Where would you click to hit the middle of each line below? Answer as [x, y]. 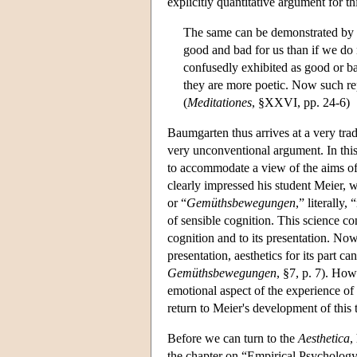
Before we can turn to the [233, 338]
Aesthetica [324, 338]
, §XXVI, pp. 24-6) [301, 102]
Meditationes [220, 102]
